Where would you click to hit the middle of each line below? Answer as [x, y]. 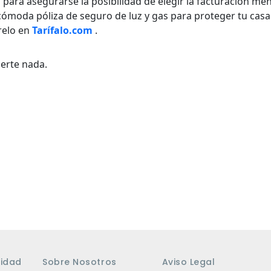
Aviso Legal [188, 262]
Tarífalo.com [62, 31]
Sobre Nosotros [80, 262]
